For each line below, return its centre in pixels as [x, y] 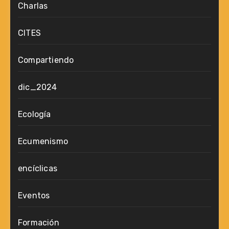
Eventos [34, 196]
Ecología [35, 114]
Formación [39, 223]
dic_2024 [38, 87]
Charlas [33, 6]
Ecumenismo [43, 141]
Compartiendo [46, 60]
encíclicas [38, 168]
